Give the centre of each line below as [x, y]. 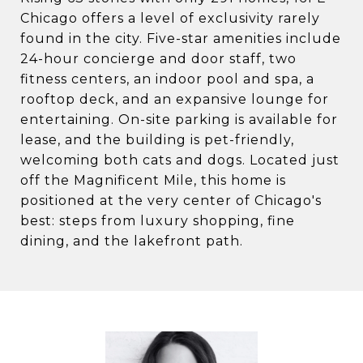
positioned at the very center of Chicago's [171, 201]
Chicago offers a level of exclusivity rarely [170, 18]
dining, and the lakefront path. [132, 241]
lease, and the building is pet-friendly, [157, 140]
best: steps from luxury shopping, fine [158, 221]
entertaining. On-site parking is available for [179, 120]
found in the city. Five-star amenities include [181, 38]
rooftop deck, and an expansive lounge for [175, 99]
